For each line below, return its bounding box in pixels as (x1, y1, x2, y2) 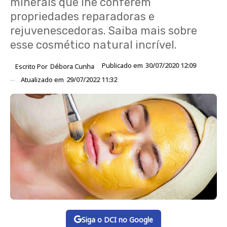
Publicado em (102, 61, 144, 70)
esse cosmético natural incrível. (10, 38, 177, 52)
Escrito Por (15, 61, 49, 71)
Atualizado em (21, 74, 65, 84)
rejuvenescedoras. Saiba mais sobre (10, 24, 197, 37)
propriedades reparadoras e (10, 10, 155, 23)
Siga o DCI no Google (82, 214, 153, 224)
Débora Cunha (50, 61, 94, 71)
